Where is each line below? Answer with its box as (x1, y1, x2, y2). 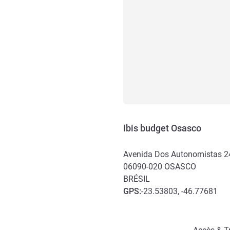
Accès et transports (123, 199, 202, 209)
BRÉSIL (123, 174, 150, 184)
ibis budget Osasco (123, 123, 201, 133)
